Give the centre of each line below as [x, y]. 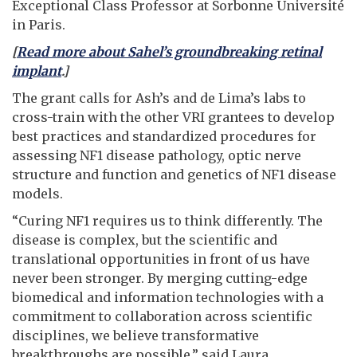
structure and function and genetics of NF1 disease [174, 174]
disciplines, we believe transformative [135, 335]
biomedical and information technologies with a [168, 297]
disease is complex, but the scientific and [145, 239]
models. [37, 193]
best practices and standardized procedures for [164, 136]
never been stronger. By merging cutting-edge [160, 278]
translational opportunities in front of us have [161, 259]
